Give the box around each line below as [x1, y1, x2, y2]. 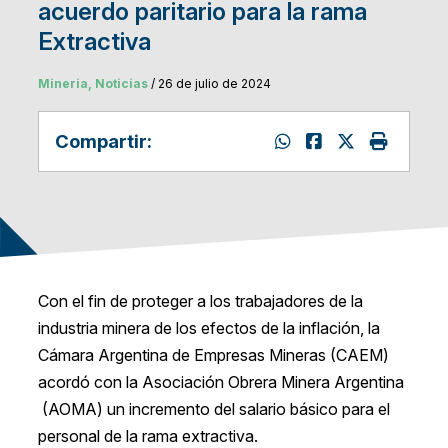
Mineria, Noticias [37, 76, 148, 92]
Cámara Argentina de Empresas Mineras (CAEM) [37, 345, 389, 366]
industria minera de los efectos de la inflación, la [37, 318, 380, 339]
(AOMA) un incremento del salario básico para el [37, 399, 390, 420]
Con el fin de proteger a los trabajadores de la [37, 291, 363, 312]
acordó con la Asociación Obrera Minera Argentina [37, 372, 404, 393]
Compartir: [54, 130, 152, 153]
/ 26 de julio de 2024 [147, 76, 271, 92]
